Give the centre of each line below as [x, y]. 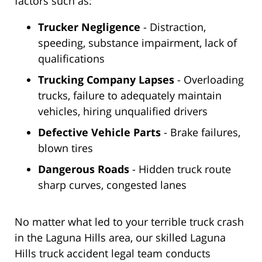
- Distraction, [173, 27]
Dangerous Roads [84, 169]
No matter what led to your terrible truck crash [129, 222]
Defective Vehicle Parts [99, 132]
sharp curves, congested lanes [112, 185]
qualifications [71, 59]
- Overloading [209, 80]
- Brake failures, [201, 132]
